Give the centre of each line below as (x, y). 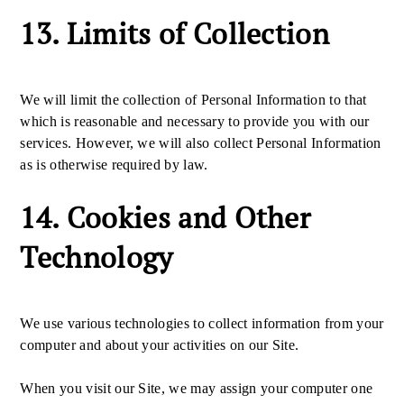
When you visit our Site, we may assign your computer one (197, 388)
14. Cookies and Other (165, 217)
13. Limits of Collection (175, 33)
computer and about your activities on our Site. (161, 345)
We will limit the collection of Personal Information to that (193, 100)
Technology (100, 257)
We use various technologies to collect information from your (202, 323)
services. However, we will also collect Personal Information (201, 143)
